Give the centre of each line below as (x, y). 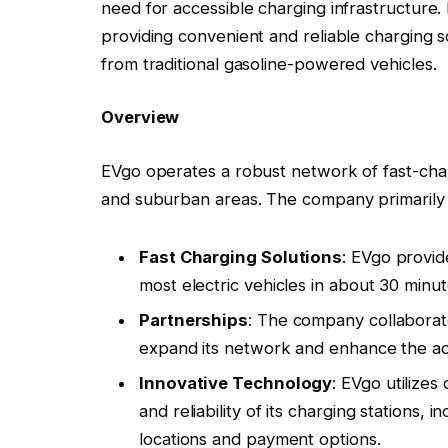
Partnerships (194, 320)
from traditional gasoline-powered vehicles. (269, 63)
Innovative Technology (236, 383)
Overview (140, 117)
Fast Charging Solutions (241, 256)
